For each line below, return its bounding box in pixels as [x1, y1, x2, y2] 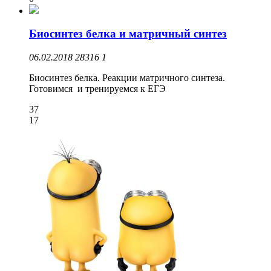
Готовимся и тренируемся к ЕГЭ [29, 83, 166, 94]
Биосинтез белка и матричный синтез [29, 27, 227, 41]
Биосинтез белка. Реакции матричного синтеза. [29, 73, 225, 83]
